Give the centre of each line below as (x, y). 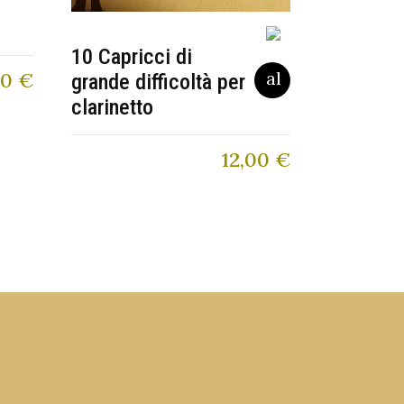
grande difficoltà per (159, 83)
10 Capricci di (132, 57)
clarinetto (113, 108)
